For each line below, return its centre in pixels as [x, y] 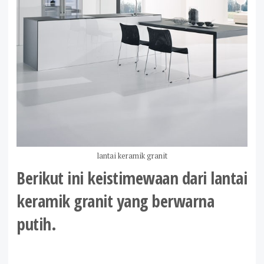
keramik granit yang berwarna [115, 201]
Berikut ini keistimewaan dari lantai [132, 178]
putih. [40, 224]
